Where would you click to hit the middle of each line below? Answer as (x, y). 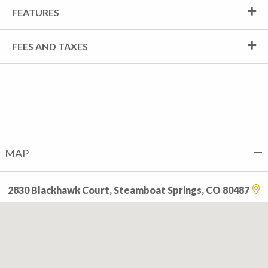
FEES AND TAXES (50, 46)
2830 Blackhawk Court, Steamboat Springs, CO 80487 (129, 190)
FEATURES (36, 12)
